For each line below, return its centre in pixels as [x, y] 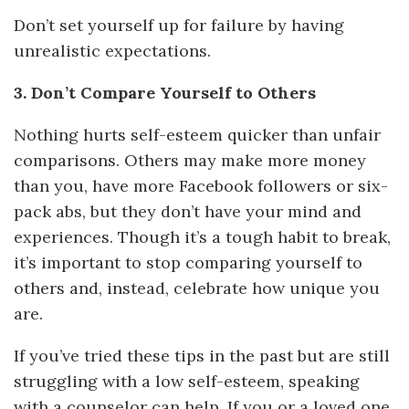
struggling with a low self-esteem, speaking [187, 381]
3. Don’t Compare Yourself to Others [165, 92]
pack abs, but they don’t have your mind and [188, 211]
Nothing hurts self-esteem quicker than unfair [197, 134]
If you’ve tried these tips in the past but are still [202, 355]
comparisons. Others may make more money [190, 160]
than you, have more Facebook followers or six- [201, 185]
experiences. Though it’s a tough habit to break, [202, 236]
